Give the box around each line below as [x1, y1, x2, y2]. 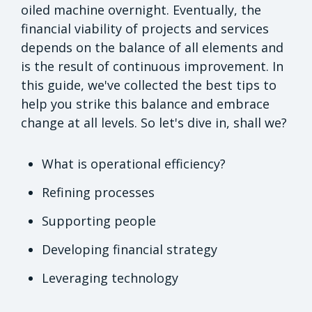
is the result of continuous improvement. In [21, 57, 283, 75]
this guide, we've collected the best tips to [21, 76, 276, 93]
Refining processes [42, 183, 155, 201]
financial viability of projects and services [21, 19, 269, 37]
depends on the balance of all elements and [21, 38, 283, 56]
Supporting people [42, 212, 156, 229]
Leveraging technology [42, 269, 178, 286]
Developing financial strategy [42, 240, 217, 258]
